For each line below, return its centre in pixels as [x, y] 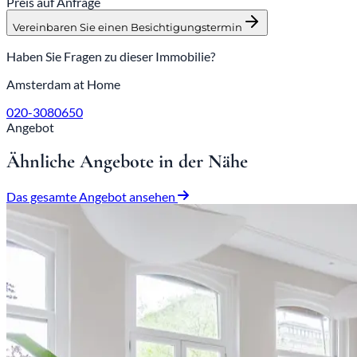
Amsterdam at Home [63, 84]
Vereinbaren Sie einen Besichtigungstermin [127, 27]
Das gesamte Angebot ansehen [92, 197]
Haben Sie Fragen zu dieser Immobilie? [111, 56]
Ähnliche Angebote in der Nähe [127, 162]
